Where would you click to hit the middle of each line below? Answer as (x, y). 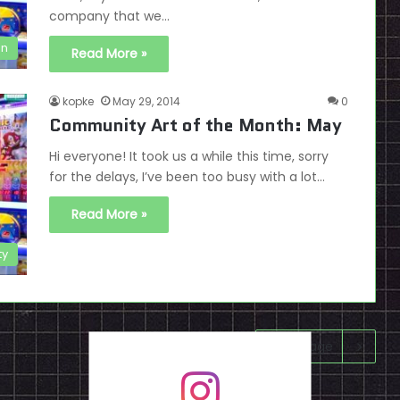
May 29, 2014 (146, 102)
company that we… (109, 17)
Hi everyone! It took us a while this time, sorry (189, 157)
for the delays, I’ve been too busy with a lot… (187, 177)
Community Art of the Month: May (196, 125)
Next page (301, 347)
